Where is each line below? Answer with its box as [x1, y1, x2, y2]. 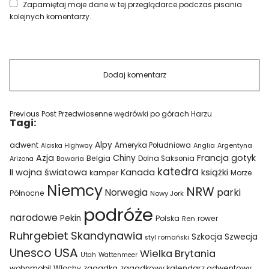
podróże [83, 202, 154, 227]
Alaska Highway [41, 141, 93, 150]
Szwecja [225, 231, 258, 243]
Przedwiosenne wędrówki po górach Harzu [56, 109, 213, 119]
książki [201, 166, 229, 178]
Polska [156, 213, 180, 223]
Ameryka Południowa [115, 141, 192, 150]
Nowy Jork [150, 189, 184, 198]
